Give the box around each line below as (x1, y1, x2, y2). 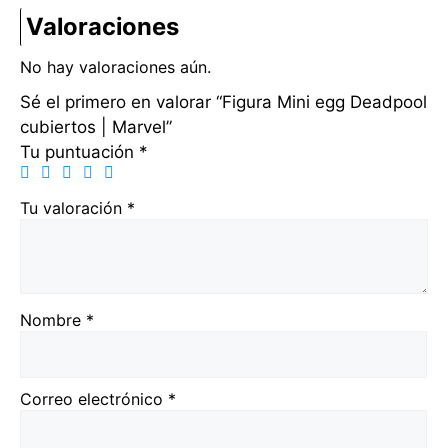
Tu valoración (20, 198, 127, 219)
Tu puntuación (20, 142, 139, 163)
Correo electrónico (20, 389, 168, 410)
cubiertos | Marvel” (20, 117, 172, 138)
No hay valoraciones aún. (20, 56, 211, 77)
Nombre (20, 310, 86, 331)
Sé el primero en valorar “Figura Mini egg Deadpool (20, 92, 427, 113)
